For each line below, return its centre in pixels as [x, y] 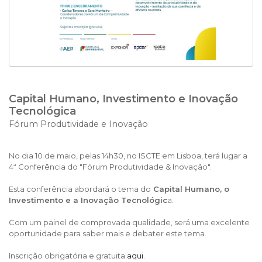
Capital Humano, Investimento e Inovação [123, 99]
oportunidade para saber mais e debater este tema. [108, 234]
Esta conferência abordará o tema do [80, 189]
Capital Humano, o [190, 189]
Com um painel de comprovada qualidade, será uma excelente [129, 223]
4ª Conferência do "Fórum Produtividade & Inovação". [110, 167]
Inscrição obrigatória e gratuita [68, 256]
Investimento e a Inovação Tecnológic [88, 200]
